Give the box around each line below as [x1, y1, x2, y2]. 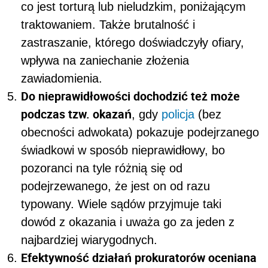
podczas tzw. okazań [21, 106, 132, 123]
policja [162, 108, 194, 121]
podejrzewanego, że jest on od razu [21, 179, 210, 193]
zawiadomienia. [21, 72, 102, 86]
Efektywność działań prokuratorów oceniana [21, 249, 257, 266]
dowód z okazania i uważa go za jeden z [21, 215, 234, 229]
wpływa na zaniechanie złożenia [21, 54, 189, 68]
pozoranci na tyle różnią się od [21, 162, 182, 175]
